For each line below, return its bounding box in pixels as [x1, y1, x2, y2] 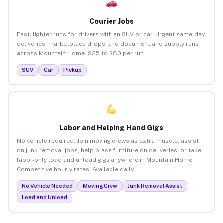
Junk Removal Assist [127, 182, 182, 189]
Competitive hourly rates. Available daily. [16, 165, 135, 173]
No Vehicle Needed [21, 182, 73, 189]
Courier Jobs [89, 17, 134, 25]
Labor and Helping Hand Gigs [59, 123, 164, 132]
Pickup [63, 66, 82, 73]
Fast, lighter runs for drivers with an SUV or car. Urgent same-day [16, 30, 205, 38]
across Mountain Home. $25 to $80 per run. [16, 49, 145, 57]
